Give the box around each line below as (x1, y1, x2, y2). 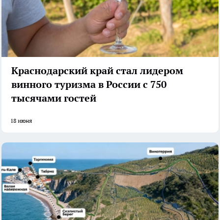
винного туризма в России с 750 (11, 78, 166, 91)
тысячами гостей (11, 91, 96, 105)
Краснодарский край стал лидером (11, 64, 183, 77)
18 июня (10, 116, 32, 124)
